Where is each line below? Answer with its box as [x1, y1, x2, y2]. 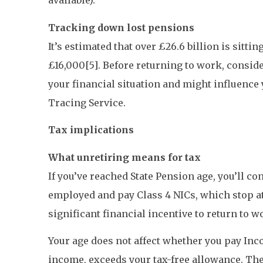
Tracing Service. [48, 96, 126, 109]
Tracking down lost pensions [48, 21, 194, 33]
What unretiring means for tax [48, 151, 201, 163]
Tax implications [48, 124, 134, 136]
